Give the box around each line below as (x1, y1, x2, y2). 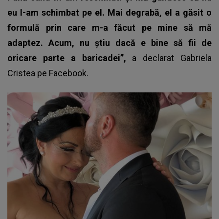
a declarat (132, 52, 181, 63)
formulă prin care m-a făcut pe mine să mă (7, 22, 212, 33)
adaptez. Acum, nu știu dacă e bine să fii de (7, 37, 212, 48)
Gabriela (180, 52, 212, 63)
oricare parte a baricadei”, (7, 52, 132, 63)
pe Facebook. (35, 67, 88, 78)
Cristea (7, 67, 35, 78)
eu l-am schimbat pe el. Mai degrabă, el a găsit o (7, 7, 212, 18)
